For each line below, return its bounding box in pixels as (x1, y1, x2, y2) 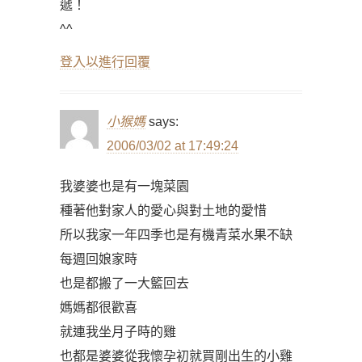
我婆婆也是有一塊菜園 (60, 179, 189, 193)
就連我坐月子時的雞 (60, 325, 176, 339)
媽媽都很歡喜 (60, 301, 137, 314)
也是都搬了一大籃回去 (60, 276, 189, 290)
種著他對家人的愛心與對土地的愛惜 (60, 204, 267, 217)
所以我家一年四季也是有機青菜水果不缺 (60, 228, 293, 242)
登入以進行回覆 (60, 55, 150, 69)
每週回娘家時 (60, 252, 137, 266)
